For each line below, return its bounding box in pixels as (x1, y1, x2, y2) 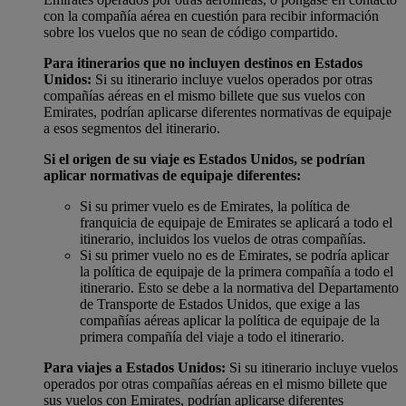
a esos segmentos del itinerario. (43, 120, 220, 136)
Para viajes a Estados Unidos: (43, 359, 226, 375)
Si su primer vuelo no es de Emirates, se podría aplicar (80, 246, 389, 263)
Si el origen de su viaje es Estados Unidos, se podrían (43, 150, 365, 167)
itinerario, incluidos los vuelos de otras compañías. (80, 230, 366, 246)
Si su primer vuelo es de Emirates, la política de (80, 198, 350, 214)
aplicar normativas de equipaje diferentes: (43, 167, 301, 183)
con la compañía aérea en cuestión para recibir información (43, 7, 379, 24)
